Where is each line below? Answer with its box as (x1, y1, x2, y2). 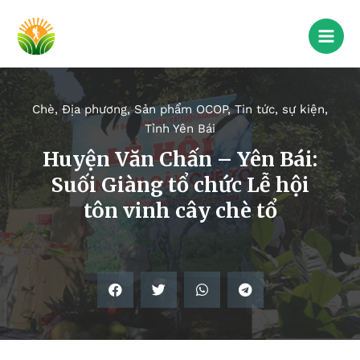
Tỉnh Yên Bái (145, 121, 215, 137)
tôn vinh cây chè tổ (83, 198, 277, 224)
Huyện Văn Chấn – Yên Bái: (43, 146, 317, 173)
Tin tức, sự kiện (235, 102, 325, 117)
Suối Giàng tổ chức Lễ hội (51, 172, 309, 198)
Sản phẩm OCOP (134, 102, 227, 117)
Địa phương (62, 102, 127, 117)
